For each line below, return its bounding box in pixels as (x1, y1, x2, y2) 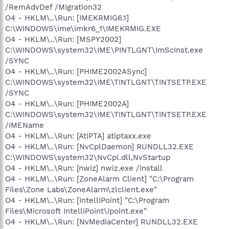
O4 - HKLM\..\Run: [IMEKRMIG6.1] (5, 13, 129, 22)
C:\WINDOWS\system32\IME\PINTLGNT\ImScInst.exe (5, 45, 203, 55)
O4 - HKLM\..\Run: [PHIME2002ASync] (5, 66, 147, 76)
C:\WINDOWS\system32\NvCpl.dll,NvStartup (5, 152, 170, 162)
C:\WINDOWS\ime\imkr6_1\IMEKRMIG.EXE (5, 24, 161, 33)
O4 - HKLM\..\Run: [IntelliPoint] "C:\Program (5, 195, 169, 205)
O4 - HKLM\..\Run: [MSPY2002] (5, 34, 121, 44)
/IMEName (5, 120, 44, 130)
